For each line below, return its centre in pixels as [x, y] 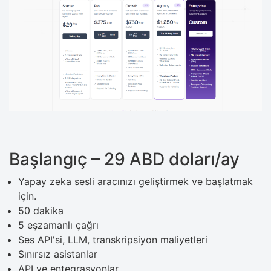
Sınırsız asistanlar [58, 254]
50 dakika [41, 210]
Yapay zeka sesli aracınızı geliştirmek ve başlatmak [135, 181]
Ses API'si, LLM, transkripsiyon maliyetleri [113, 239]
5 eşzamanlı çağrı [58, 225]
